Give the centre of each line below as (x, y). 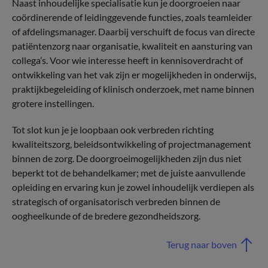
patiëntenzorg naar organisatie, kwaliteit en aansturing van (132, 46)
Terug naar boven (202, 244)
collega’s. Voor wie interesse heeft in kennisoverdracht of (127, 60)
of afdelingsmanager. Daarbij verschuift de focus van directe (133, 31)
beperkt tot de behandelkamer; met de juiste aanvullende (129, 173)
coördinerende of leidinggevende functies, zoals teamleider (132, 17)
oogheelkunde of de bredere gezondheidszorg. (106, 216)
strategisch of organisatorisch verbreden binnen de (116, 201)
